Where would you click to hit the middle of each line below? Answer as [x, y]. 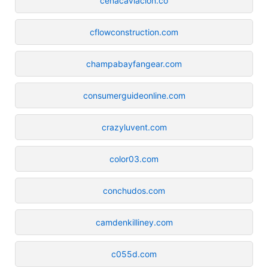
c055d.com [134, 254]
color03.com [134, 159]
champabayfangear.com [134, 63]
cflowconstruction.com [134, 32]
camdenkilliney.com [134, 222]
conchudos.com [134, 190]
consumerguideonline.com [134, 95]
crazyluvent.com [134, 127]
